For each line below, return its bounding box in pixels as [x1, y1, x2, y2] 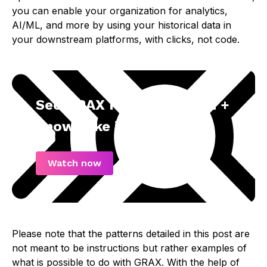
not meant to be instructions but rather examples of [12, 242, 247, 254]
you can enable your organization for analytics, [12, 5, 228, 17]
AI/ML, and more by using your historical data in [12, 19, 231, 32]
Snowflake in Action [36, 118, 176, 135]
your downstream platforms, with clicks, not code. [12, 33, 240, 46]
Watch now [48, 157, 101, 169]
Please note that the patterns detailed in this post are [12, 228, 250, 240]
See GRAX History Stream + [36, 97, 229, 114]
